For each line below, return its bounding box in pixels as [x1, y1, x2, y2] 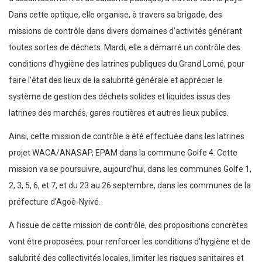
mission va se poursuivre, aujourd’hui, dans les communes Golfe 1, [9, 164, 251, 174]
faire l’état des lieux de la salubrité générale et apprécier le [9, 75, 223, 85]
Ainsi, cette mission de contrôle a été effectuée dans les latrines [9, 132, 244, 142]
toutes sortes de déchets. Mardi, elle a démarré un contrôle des [9, 43, 240, 53]
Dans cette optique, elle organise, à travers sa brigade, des [9, 10, 222, 20]
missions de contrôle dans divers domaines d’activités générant [9, 26, 242, 36]
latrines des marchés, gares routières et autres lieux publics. [9, 108, 229, 118]
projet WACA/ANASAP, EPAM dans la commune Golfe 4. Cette [9, 148, 237, 158]
